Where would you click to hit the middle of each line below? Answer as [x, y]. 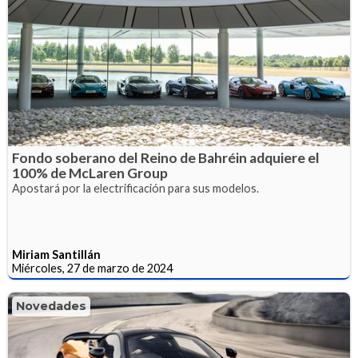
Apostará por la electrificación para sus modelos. [135, 188]
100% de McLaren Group [90, 173]
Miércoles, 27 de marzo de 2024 [92, 268]
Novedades [51, 306]
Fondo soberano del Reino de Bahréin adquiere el [166, 157]
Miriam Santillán [56, 254]
